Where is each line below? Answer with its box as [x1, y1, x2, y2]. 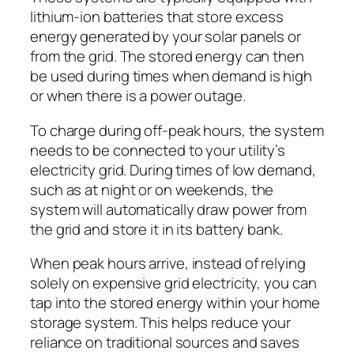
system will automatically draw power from [30, 198, 307, 220]
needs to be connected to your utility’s [30, 139, 286, 160]
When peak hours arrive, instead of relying [30, 253, 306, 274]
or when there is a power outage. [30, 85, 246, 107]
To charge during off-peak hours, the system [30, 119, 324, 141]
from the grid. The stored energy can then [30, 46, 304, 67]
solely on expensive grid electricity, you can [30, 273, 317, 294]
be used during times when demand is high [30, 66, 312, 87]
